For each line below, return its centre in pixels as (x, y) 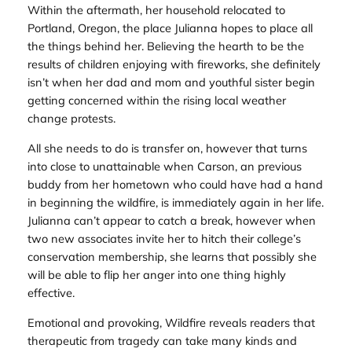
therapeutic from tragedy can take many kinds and (162, 340)
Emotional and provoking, (96, 322)
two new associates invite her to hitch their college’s (164, 238)
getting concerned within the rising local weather (156, 101)
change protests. (71, 119)
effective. (52, 292)
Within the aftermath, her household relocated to (156, 10)
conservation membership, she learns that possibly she (172, 256)
